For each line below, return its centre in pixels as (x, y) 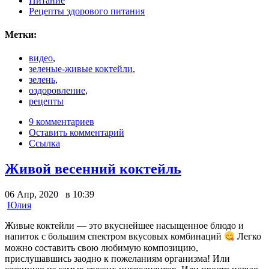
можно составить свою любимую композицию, (101, 247)
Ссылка (44, 144)
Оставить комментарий (77, 133)
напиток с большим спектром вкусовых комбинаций (114, 237)
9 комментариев (62, 122)
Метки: (21, 35)
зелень (42, 80)
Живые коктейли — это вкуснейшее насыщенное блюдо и (124, 226)
